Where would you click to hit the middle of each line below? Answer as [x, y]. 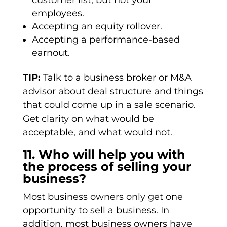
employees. [58, 13]
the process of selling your [107, 167]
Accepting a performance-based [106, 40]
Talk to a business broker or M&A [116, 78]
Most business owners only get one [103, 197]
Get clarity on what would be [88, 119]
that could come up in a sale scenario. [109, 105]
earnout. [51, 53]
